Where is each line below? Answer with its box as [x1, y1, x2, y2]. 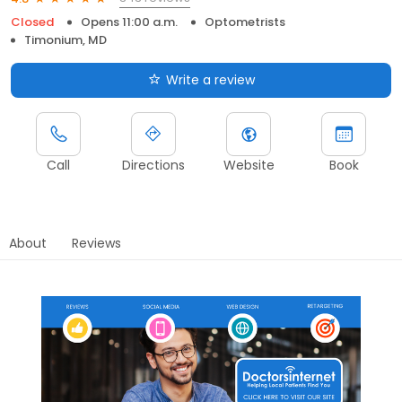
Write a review [165, 71, 255, 89]
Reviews [72, 234, 121, 252]
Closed [11, 13, 54, 31]
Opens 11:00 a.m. [81, 13, 178, 31]
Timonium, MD [24, 31, 107, 48]
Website [223, 156, 275, 174]
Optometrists [205, 13, 285, 31]
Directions [122, 156, 185, 174]
